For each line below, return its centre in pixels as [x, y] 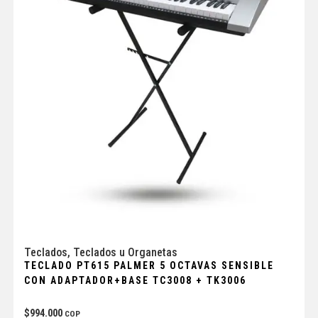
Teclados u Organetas [125, 252]
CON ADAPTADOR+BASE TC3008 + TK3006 [135, 280]
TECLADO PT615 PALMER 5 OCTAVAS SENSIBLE [149, 265]
